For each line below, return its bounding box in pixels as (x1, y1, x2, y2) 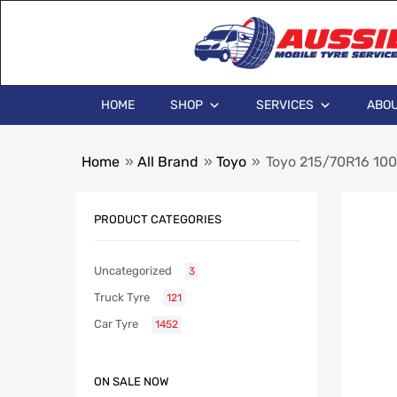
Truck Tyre (94, 291, 150, 305)
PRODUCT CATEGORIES (94, 212, 222, 226)
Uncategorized (94, 264, 172, 278)
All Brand (137, 153, 198, 170)
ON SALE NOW (94, 375, 168, 389)
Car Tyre (94, 317, 138, 331)
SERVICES (256, 97, 314, 113)
